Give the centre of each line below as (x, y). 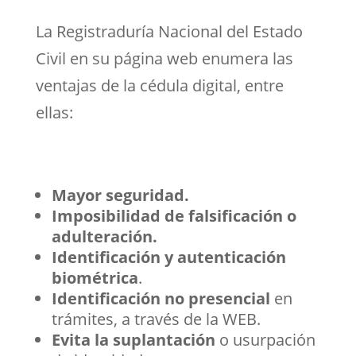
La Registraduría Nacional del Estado (169, 31)
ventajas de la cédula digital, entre (159, 85)
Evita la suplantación (133, 339)
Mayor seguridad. (120, 195)
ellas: (54, 112)
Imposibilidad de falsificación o (174, 215)
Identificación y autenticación (168, 257)
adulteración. (104, 236)
